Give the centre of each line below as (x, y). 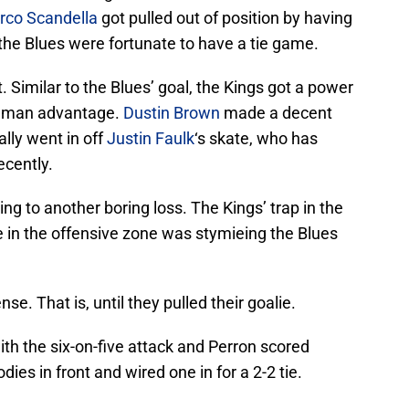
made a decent (276, 113)
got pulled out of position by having (225, 18)
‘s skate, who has (256, 139)
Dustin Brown (172, 113)
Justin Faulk (151, 139)
